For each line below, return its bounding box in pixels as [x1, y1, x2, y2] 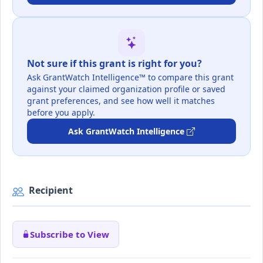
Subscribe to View [30, 228, 109, 240]
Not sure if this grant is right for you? [27, 56, 202, 70]
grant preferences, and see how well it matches [27, 95, 215, 107]
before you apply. [27, 107, 95, 119]
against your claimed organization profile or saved [27, 83, 225, 95]
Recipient [29, 184, 73, 197]
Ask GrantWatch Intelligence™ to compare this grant [27, 72, 234, 83]
